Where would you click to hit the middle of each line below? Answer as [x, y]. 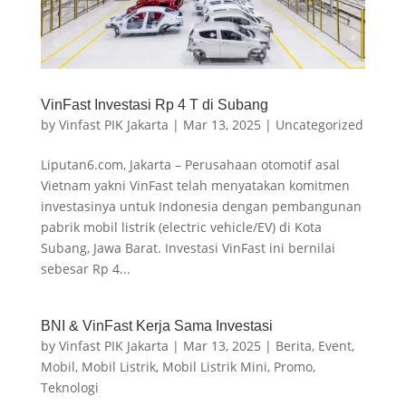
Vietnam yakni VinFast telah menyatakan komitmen [195, 186]
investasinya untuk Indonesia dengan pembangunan [201, 207]
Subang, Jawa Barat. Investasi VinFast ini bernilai [188, 248]
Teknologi [69, 388]
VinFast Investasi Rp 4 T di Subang [154, 105]
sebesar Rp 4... [85, 269]
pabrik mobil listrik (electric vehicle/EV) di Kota [181, 227]
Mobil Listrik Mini [214, 367]
